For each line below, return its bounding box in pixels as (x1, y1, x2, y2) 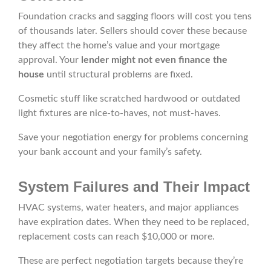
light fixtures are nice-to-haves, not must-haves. (18, 108, 221, 119)
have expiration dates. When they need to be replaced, (18, 217, 249, 227)
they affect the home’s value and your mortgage (18, 41, 220, 51)
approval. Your (18, 55, 81, 65)
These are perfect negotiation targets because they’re (18, 256, 243, 266)
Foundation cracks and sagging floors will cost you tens (18, 11, 252, 22)
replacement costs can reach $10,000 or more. (18, 232, 215, 242)
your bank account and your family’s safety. (18, 147, 202, 157)
